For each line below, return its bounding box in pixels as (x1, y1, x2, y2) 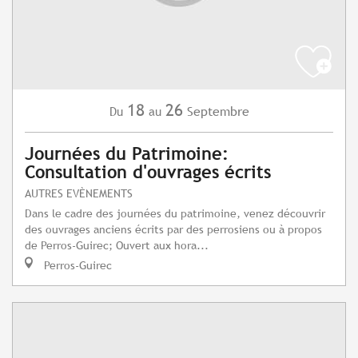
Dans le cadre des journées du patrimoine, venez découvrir (25, 206, 325, 221)
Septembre (186, 104, 249, 120)
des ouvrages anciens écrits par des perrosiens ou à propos (25, 222, 322, 237)
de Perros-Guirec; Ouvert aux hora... (25, 238, 209, 253)
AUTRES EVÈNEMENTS (25, 186, 133, 201)
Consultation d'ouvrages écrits (25, 162, 271, 183)
